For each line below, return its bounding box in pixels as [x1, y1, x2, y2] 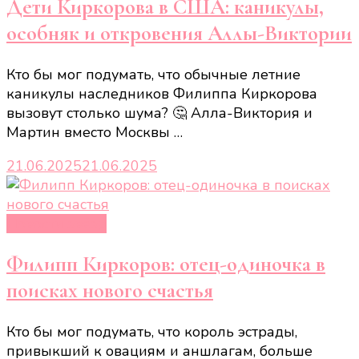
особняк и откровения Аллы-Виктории [6, 20, 352, 47]
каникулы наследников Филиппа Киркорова [6, 83, 317, 103]
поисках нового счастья [6, 277, 213, 305]
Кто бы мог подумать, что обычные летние [6, 64, 301, 84]
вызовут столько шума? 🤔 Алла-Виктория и [6, 103, 313, 123]
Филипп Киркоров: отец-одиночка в [6, 251, 325, 278]
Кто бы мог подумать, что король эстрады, [6, 321, 297, 341]
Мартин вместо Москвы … [6, 122, 183, 142]
